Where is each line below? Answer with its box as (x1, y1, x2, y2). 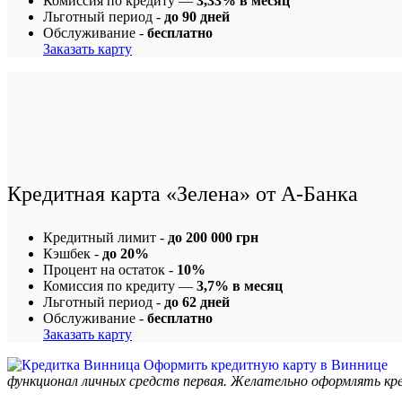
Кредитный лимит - (43, 229, 168, 245)
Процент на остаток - (43, 261, 177, 277)
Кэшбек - (43, 245, 102, 261)
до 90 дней (164, 8, 230, 24)
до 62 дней (164, 293, 230, 310)
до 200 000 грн (168, 229, 258, 245)
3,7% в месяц (197, 277, 283, 293)
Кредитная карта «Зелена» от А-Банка (7, 181, 358, 205)
